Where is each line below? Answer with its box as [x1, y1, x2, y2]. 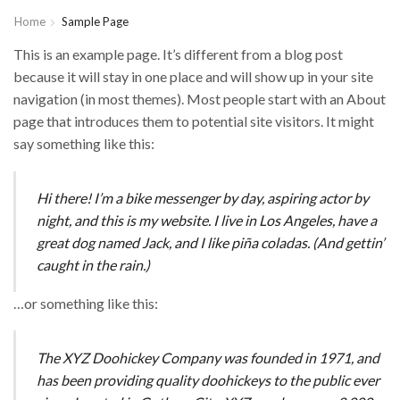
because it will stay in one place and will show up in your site [13, 68, 373, 85]
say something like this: [13, 135, 154, 152]
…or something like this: [13, 294, 158, 312]
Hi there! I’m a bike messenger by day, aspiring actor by [37, 189, 370, 207]
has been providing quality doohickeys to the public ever [37, 371, 380, 388]
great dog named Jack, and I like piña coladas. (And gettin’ [37, 234, 385, 252]
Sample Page [61, 14, 129, 29]
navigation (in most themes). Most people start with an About [13, 90, 386, 107]
